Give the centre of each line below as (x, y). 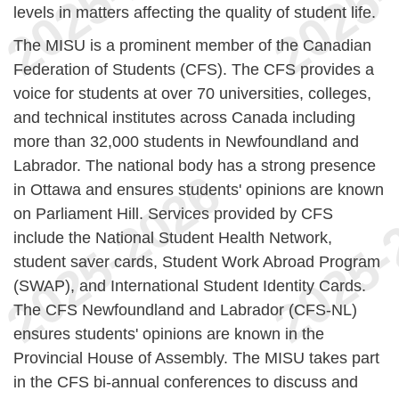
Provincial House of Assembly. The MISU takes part (196, 358)
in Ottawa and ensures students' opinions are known (199, 190)
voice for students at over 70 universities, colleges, (192, 94)
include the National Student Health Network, (173, 238)
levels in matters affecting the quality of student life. (195, 12)
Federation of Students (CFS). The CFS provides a (194, 69)
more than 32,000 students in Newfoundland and (186, 142)
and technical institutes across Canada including (184, 118)
